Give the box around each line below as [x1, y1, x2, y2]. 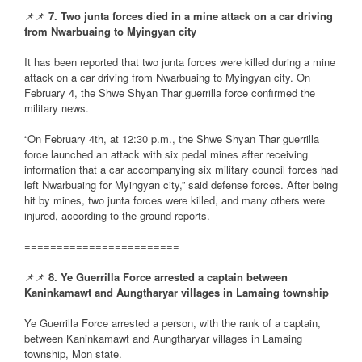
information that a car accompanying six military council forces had [24, 162, 338, 178]
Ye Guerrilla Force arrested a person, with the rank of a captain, [24, 315, 321, 331]
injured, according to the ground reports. [24, 208, 210, 224]
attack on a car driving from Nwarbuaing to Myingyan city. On [24, 69, 310, 86]
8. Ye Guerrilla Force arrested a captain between [48, 269, 288, 285]
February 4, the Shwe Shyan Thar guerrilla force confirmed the [24, 85, 315, 101]
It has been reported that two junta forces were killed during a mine [24, 54, 335, 70]
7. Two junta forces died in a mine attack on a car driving [48, 8, 333, 24]
